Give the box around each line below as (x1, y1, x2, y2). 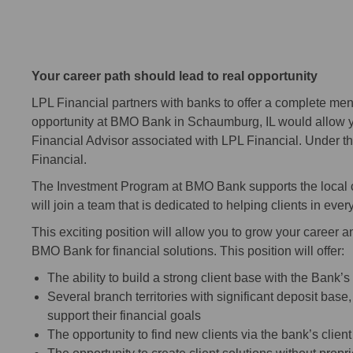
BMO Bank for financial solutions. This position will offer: (32, 244, 344, 258)
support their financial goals (47, 309, 201, 323)
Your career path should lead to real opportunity (32, 69, 318, 84)
